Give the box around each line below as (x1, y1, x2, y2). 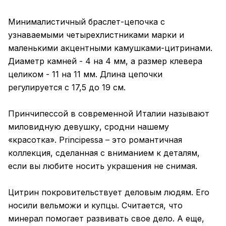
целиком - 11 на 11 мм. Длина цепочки (8, 69, 162, 80)
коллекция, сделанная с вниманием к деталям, (8, 148, 200, 158)
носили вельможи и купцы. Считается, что (8, 200, 183, 211)
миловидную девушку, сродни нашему (8, 122, 169, 132)
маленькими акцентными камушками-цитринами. (8, 43, 212, 53)
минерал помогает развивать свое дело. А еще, (8, 213, 204, 224)
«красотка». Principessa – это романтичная (8, 135, 182, 145)
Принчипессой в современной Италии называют (8, 108, 209, 119)
